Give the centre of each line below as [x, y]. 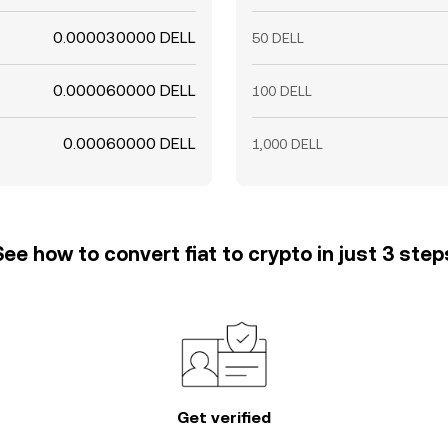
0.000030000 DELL [124, 37]
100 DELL [282, 91]
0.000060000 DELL [124, 90]
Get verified [224, 417]
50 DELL [278, 38]
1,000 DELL [287, 144]
